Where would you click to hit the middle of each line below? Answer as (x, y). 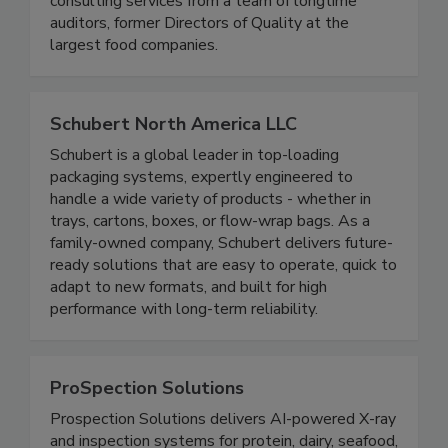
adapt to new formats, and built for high (188, 328)
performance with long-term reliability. (184, 350)
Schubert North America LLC (173, 165)
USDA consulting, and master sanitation (190, 20)
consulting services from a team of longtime (203, 42)
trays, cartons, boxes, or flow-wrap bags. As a (210, 262)
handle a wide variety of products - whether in (210, 240)
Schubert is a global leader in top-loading (194, 196)
